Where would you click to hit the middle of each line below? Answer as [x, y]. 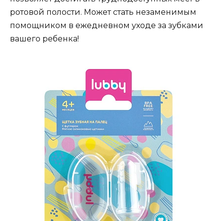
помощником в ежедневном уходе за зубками [107, 26]
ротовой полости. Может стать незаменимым [103, 12]
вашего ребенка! [44, 39]
